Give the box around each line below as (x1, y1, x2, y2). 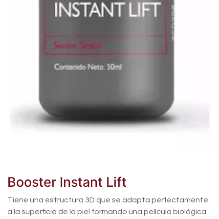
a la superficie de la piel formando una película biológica (7, 208, 206, 216)
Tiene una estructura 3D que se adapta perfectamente (7, 196, 208, 204)
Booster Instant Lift (7, 174, 127, 191)
